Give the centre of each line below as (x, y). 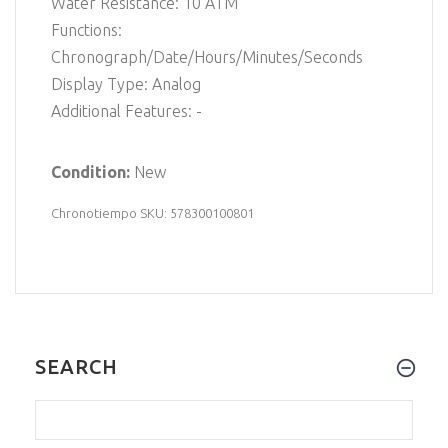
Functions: (86, 30)
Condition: (92, 171)
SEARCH (76, 366)
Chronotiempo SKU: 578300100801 (152, 213)
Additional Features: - (126, 111)
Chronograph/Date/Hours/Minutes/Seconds (207, 57)
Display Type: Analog (126, 84)
